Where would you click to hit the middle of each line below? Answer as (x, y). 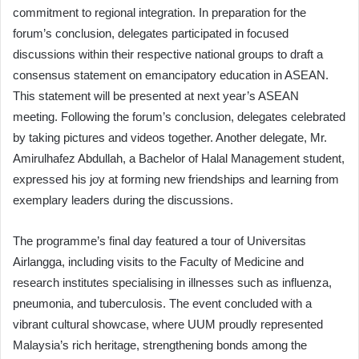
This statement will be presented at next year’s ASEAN (156, 96)
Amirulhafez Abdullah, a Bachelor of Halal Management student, (179, 159)
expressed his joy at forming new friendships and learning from (176, 179)
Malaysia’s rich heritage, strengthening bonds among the (160, 345)
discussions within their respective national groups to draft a (168, 54)
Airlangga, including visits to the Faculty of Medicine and (158, 262)
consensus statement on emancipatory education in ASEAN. (171, 75)
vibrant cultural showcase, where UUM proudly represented (168, 325)
